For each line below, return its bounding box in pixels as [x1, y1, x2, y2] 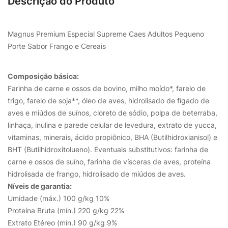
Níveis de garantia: [8, 181, 72, 190]
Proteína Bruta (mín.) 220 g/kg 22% [8, 206, 124, 215]
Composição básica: [8, 71, 79, 80]
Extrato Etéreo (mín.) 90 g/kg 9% [8, 218, 117, 227]
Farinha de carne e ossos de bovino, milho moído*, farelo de [8, 83, 206, 93]
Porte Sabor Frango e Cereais [8, 41, 106, 50]
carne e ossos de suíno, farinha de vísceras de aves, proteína [8, 157, 211, 166]
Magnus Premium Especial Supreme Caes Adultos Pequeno [8, 29, 204, 38]
